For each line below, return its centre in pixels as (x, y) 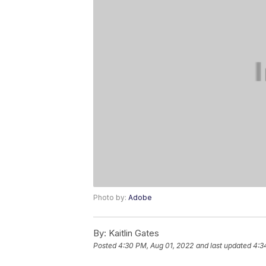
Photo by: (111, 198)
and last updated (224, 246)
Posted (106, 246)
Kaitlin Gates (133, 233)
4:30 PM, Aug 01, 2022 (156, 246)
